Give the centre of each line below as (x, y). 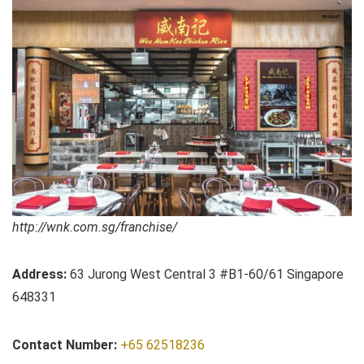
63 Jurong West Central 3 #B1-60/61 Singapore (205, 274)
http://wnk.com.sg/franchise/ (95, 227)
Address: (39, 274)
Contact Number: (66, 345)
